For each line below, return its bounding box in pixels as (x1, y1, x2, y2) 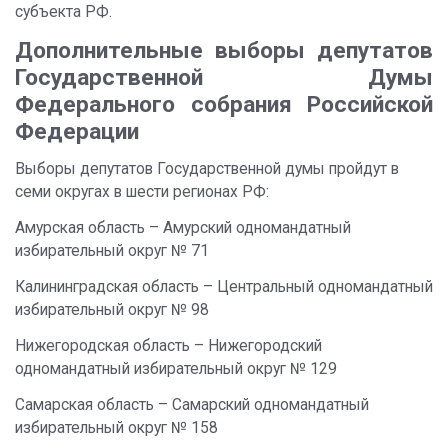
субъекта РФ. (15, 3, 116, 21)
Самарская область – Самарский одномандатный (15, 396, 369, 414)
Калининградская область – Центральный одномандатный (15, 278, 433, 296)
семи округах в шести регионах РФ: (15, 183, 269, 201)
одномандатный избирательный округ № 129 (15, 360, 337, 378)
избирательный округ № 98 (15, 301, 209, 319)
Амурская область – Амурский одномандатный (15, 219, 351, 237)
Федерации (15, 118, 139, 145)
